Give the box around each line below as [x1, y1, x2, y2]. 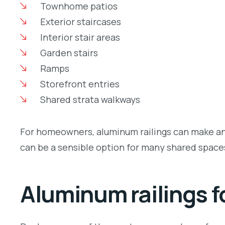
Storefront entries [40, 77, 120, 90]
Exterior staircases [40, 15, 121, 28]
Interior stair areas [40, 31, 120, 43]
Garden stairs [40, 46, 98, 59]
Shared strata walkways [40, 93, 140, 105]
